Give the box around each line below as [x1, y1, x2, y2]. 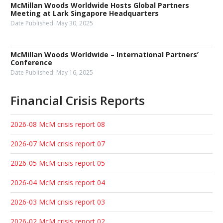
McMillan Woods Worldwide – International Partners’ [10, 50, 199, 59]
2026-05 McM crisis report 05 [10, 158, 105, 168]
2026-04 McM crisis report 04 [10, 178, 105, 187]
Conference [10, 58, 52, 67]
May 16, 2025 [56, 68, 93, 77]
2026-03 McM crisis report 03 [10, 197, 105, 207]
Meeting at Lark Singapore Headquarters [10, 8, 159, 18]
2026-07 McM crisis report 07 [10, 139, 105, 148]
